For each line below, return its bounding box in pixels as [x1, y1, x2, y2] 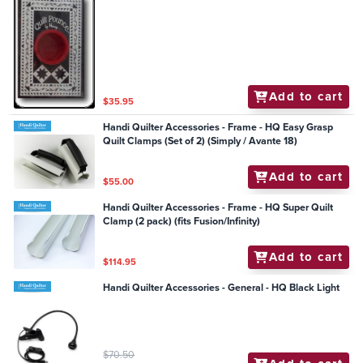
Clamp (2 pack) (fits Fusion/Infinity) [103, 213, 261, 228]
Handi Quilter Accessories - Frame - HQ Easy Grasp [103, 120, 334, 135]
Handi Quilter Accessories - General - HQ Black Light [103, 280, 340, 295]
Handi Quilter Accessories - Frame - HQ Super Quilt [103, 199, 334, 215]
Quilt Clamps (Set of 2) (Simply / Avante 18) [103, 134, 298, 149]
